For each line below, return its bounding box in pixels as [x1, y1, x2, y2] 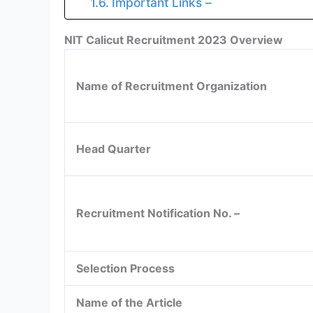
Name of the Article [76, 295, 182, 310]
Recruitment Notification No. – [76, 205, 240, 220]
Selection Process [76, 261, 177, 275]
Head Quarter [76, 141, 154, 156]
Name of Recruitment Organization [76, 78, 267, 93]
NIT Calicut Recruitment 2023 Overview [64, 32, 286, 47]
